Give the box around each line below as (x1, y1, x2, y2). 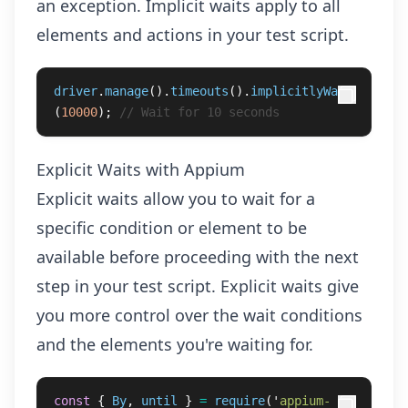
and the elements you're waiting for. (36, 333, 313, 355)
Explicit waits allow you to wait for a (36, 188, 315, 209)
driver (54, 84, 97, 98)
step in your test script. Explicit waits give (36, 275, 359, 297)
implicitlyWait (250, 84, 352, 98)
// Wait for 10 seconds (119, 105, 280, 119)
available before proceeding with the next (36, 246, 359, 268)
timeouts (170, 84, 229, 98)
